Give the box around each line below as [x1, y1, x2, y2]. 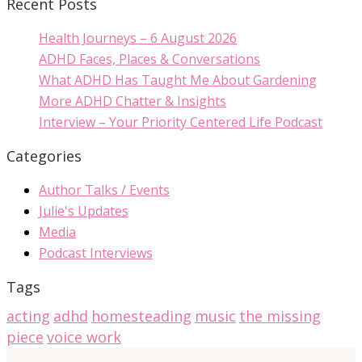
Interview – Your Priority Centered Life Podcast [39, 113, 322, 131]
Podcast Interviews [39, 244, 153, 262]
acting [6, 306, 50, 326]
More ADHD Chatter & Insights [39, 92, 226, 110]
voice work [47, 327, 121, 347]
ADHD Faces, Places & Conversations [39, 50, 260, 68]
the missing [239, 306, 321, 326]
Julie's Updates [39, 202, 128, 220]
